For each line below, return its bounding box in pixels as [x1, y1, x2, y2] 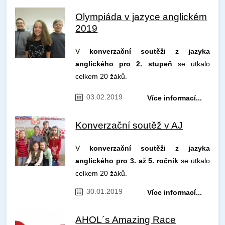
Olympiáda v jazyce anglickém [75, 12, 207, 23]
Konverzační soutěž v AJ [75, 120, 183, 131]
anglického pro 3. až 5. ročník [75, 157, 179, 165]
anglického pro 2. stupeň [75, 60, 172, 68]
